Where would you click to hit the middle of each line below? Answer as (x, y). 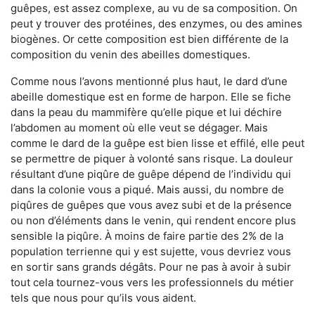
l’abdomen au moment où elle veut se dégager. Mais (139, 128)
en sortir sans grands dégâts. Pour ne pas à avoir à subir (151, 267)
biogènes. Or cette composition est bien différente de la (149, 39)
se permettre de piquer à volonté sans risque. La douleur (152, 159)
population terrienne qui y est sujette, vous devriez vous (151, 252)
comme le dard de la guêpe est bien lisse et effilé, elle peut (157, 143)
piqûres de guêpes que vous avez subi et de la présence (151, 205)
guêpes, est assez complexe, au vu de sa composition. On (154, 8)
